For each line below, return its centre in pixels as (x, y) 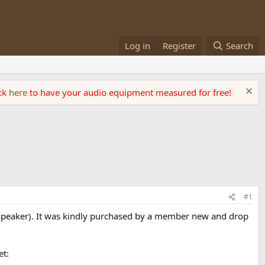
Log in (138, 46)
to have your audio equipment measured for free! (130, 92)
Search (240, 46)
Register (180, 46)
